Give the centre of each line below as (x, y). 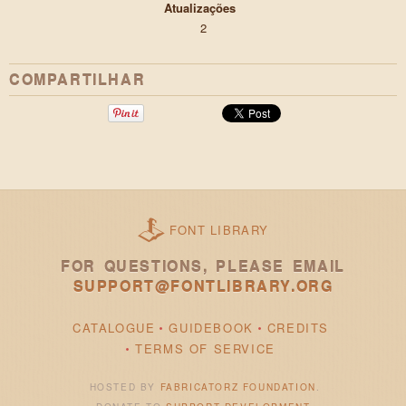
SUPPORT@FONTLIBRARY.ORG (203, 286)
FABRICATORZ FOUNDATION (238, 387)
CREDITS (298, 327)
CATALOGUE (114, 327)
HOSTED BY (125, 387)
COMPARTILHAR (77, 80)
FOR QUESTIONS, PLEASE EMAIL (203, 266)
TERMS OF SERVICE (205, 349)
